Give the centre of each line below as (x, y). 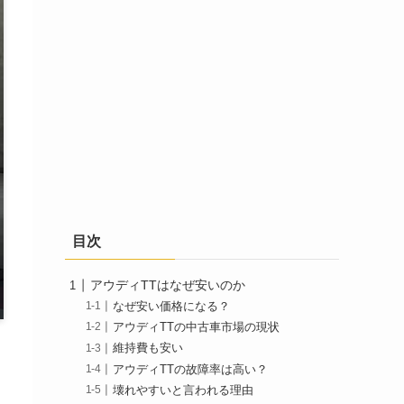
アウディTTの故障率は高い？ (191, 369)
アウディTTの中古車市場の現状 (197, 328)
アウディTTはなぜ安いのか (168, 285)
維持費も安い (148, 349)
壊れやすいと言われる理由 (184, 390)
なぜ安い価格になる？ (172, 307)
